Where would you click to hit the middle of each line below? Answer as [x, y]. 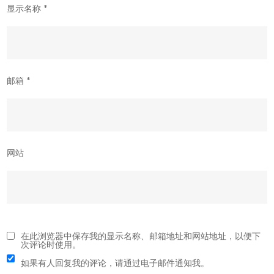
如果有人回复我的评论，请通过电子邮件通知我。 [115, 263]
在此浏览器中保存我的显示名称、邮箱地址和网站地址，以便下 [141, 236]
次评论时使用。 [51, 245]
